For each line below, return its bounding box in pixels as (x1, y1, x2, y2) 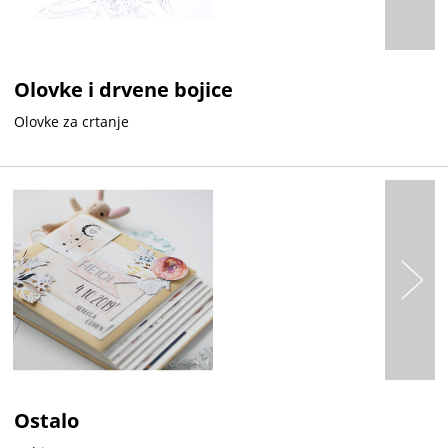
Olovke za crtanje (14, 112, 130, 132)
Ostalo (14, 406, 80, 434)
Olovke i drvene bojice (14, 76, 234, 104)
